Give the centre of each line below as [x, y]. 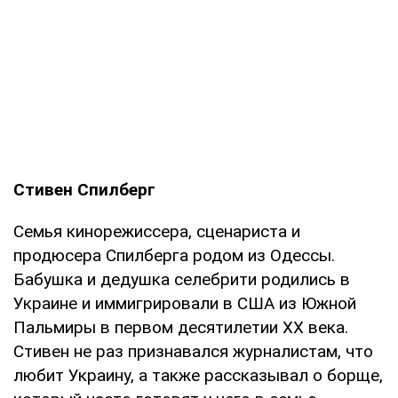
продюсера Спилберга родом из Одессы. [174, 255]
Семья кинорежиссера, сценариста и [157, 231]
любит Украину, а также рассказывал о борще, [198, 375]
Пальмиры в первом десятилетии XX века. [181, 327]
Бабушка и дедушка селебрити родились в [182, 279]
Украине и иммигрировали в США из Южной [185, 303]
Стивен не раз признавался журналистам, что [193, 351]
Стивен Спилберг [84, 189]
